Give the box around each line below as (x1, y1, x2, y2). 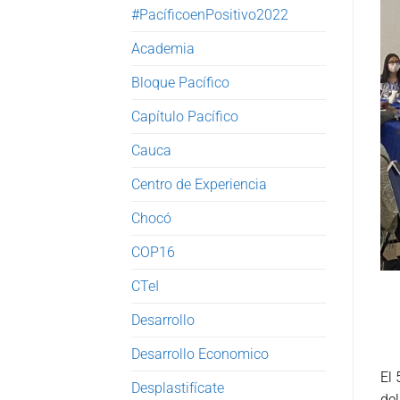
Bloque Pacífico (131, 73, 229, 91)
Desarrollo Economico (131, 345, 269, 362)
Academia (131, 39, 195, 57)
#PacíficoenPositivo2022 (131, 5, 288, 23)
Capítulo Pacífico (131, 107, 238, 125)
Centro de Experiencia (131, 175, 267, 193)
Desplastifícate (131, 379, 224, 396)
